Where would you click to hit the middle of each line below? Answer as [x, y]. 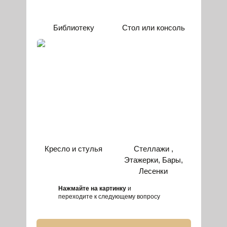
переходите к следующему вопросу [109, 197]
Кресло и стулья [74, 149]
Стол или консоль [153, 28]
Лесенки [154, 171]
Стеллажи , [153, 149]
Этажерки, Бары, [153, 160]
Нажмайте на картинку [92, 188]
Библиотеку [73, 28]
